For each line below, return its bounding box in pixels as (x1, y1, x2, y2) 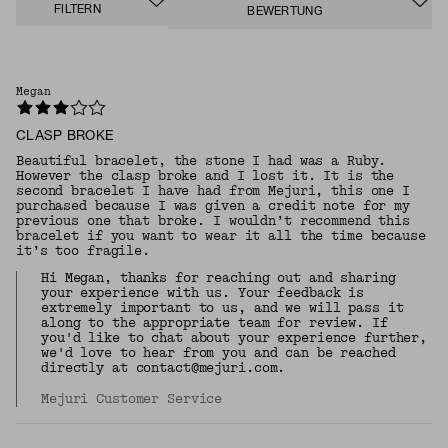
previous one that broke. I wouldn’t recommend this (16, 212, 411, 229)
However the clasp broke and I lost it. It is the (16, 167, 395, 184)
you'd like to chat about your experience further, (41, 329, 428, 346)
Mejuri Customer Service (41, 390, 223, 407)
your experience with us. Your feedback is (41, 284, 365, 301)
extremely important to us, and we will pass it (41, 299, 404, 316)
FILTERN (54, 4, 101, 15)
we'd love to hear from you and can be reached (41, 344, 396, 361)
